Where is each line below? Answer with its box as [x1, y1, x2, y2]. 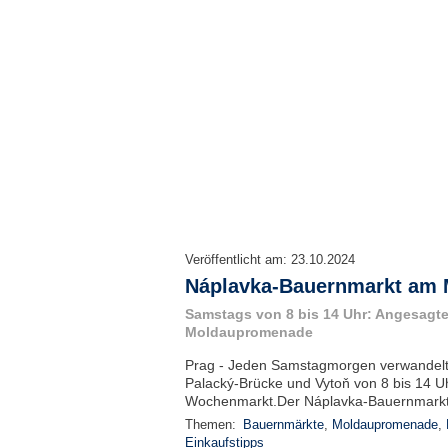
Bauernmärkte [242, 418, 324, 432]
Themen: [184, 418, 240, 432]
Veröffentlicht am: [184, 253, 291, 267]
